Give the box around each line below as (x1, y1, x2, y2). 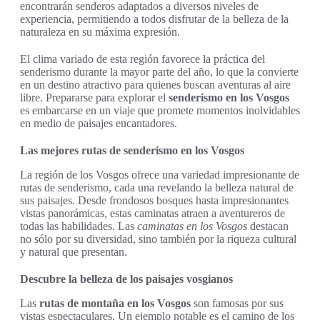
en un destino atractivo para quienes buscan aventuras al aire (20, 79, 291, 91)
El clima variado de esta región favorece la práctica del (20, 53, 265, 66)
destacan (247, 220, 289, 233)
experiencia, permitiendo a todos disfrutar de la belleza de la (20, 13, 289, 26)
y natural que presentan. (20, 246, 127, 259)
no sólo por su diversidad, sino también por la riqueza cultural (20, 233, 296, 246)
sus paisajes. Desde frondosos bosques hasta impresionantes (20, 194, 289, 207)
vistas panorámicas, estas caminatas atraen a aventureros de (20, 207, 285, 220)
